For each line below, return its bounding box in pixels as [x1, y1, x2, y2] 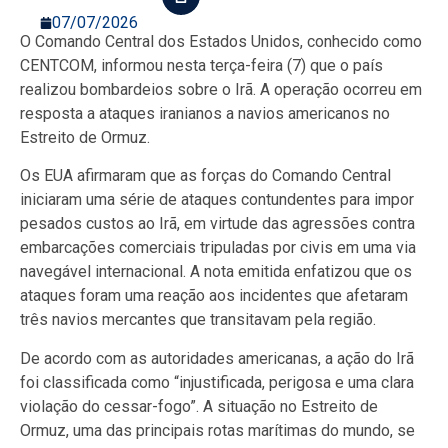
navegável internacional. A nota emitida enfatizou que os [20, 262, 412, 282]
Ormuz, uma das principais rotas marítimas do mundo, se [20, 420, 415, 440]
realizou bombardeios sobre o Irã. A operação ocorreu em [20, 79, 422, 99]
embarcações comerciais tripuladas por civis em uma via [20, 238, 416, 258]
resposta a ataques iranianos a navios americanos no [20, 103, 390, 123]
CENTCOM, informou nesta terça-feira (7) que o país [20, 55, 383, 75]
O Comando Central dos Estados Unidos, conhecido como [20, 31, 422, 51]
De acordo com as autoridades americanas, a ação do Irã [20, 348, 414, 368]
